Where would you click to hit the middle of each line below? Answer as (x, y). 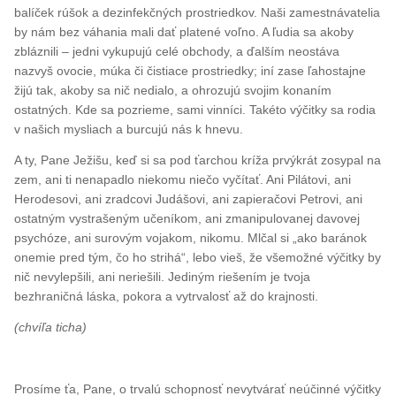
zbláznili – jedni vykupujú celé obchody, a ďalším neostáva (177, 51)
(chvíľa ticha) (51, 327)
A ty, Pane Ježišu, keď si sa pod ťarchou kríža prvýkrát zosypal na (198, 160)
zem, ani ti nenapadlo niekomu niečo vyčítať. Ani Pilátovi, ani (183, 179)
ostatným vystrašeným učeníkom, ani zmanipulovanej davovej (187, 218)
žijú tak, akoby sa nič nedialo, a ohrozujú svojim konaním (175, 90)
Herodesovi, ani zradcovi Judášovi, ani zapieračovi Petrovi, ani (189, 198)
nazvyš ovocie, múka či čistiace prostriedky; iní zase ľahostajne (190, 70)
